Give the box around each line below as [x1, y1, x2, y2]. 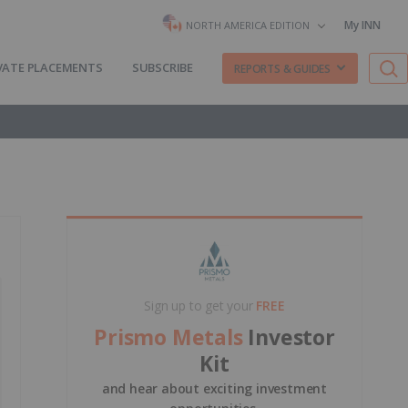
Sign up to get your [144, 297, 257, 314]
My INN [344, 17, 381, 33]
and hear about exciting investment [101, 380, 328, 397]
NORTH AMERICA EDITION [186, 17, 310, 32]
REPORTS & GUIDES [234, 60, 331, 76]
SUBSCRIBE [131, 59, 194, 76]
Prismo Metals [94, 322, 249, 352]
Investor [248, 322, 335, 352]
